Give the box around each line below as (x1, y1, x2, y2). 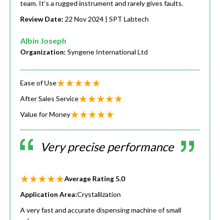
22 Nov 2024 (65, 15, 104, 24)
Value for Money (20, 110, 70, 119)
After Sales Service (20, 94, 79, 103)
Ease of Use (20, 79, 56, 87)
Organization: (20, 48, 67, 56)
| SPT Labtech (105, 15, 149, 24)
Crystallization (77, 190, 121, 199)
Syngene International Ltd (67, 48, 148, 56)
